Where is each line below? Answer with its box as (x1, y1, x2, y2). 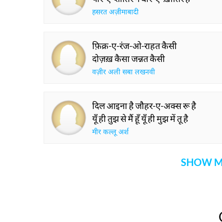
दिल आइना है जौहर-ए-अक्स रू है (92, 100, 196, 111)
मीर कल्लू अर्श (92, 128, 129, 137)
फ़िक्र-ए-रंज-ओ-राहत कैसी (92, 40, 177, 51)
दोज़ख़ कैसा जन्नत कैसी (92, 53, 165, 64)
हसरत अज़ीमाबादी (92, 8, 139, 17)
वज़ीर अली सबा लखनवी (92, 68, 155, 77)
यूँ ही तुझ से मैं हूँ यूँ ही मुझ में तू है (92, 113, 188, 124)
